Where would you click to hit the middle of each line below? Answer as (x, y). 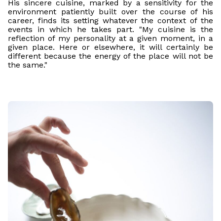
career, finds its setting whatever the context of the (110, 21)
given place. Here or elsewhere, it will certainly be (110, 47)
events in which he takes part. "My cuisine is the (110, 30)
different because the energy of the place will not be (110, 56)
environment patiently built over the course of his (110, 12)
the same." (28, 65)
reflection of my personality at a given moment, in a (110, 38)
